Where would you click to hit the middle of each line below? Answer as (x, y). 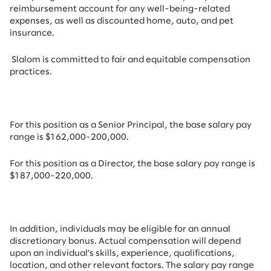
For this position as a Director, (73, 164)
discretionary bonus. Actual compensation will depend (125, 241)
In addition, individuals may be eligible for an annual (120, 229)
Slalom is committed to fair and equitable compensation (130, 60)
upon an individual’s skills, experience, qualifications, (122, 253)
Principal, (148, 125)
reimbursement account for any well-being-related (120, 9)
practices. (32, 72)
